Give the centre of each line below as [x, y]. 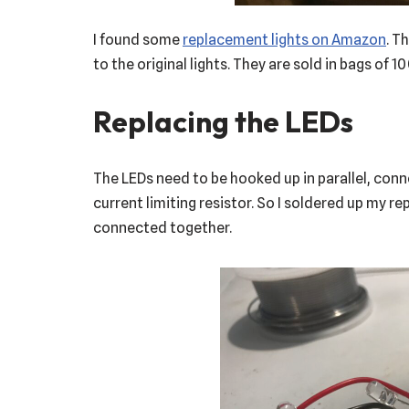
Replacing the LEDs [223, 121]
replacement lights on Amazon [284, 39]
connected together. [163, 227]
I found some [138, 39]
